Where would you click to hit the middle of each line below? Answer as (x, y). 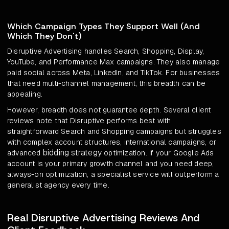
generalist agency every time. (58, 185)
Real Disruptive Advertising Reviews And (103, 218)
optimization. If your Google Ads (158, 153)
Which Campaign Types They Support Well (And (104, 27)
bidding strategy (72, 153)
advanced (25, 153)
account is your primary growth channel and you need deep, (111, 164)
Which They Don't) (44, 36)
